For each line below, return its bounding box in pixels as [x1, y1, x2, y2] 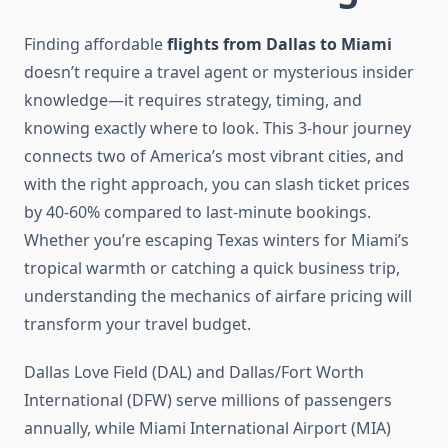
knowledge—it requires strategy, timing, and [24, 89, 362, 112]
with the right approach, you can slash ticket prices [24, 173, 410, 196]
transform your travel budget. [24, 313, 251, 336]
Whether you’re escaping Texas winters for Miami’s [24, 229, 409, 252]
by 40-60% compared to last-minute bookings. [24, 201, 371, 224]
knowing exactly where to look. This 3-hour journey [24, 117, 411, 140]
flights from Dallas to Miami [167, 33, 392, 56]
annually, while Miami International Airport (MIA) [24, 417, 391, 440]
